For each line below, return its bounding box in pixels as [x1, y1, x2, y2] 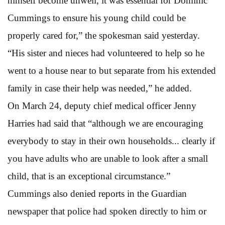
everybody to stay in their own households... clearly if [8, 135, 215, 146]
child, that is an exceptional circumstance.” [8, 170, 170, 181]
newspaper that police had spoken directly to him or [8, 205, 206, 216]
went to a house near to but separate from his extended [8, 65, 216, 76]
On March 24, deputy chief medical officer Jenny [8, 100, 196, 111]
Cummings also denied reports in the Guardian [8, 188, 187, 199]
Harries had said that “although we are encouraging [8, 118, 203, 129]
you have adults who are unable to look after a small [8, 153, 208, 164]
